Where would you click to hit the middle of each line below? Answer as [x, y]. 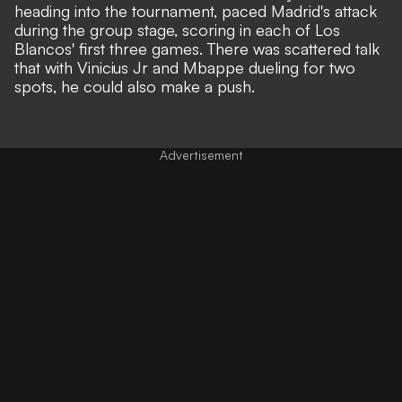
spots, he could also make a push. [137, 86]
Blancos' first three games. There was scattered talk [197, 48]
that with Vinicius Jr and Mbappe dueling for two [185, 67]
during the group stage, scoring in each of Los [177, 29]
